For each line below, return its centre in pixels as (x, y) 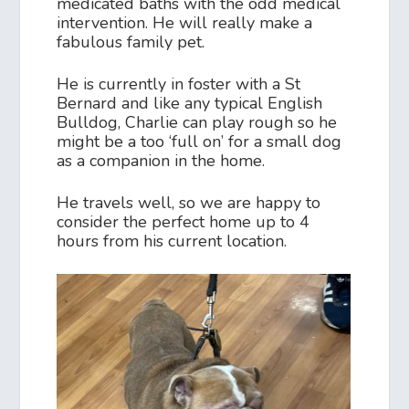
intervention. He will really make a (185, 23)
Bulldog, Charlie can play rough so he (197, 123)
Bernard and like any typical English (190, 104)
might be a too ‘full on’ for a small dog (199, 142)
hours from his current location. (172, 241)
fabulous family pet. (131, 42)
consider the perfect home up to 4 (184, 222)
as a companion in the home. (161, 161)
